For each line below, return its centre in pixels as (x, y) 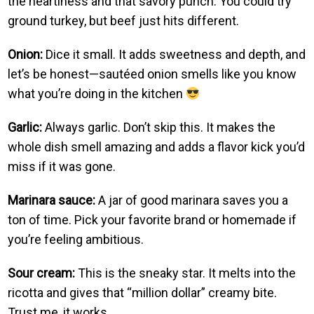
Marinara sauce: (52, 200)
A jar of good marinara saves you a (192, 200)
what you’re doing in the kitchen (97, 93)
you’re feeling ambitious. (76, 239)
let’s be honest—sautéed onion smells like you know (152, 74)
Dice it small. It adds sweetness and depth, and (175, 54)
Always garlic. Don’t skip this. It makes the (159, 127)
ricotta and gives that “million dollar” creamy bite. (143, 292)
